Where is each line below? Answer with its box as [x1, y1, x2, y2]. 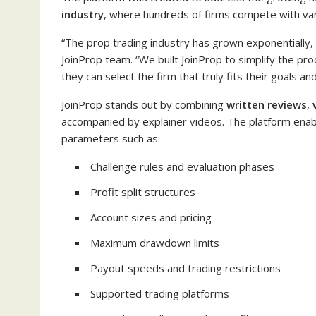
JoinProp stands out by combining [61, 97, 226, 111]
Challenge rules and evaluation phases [90, 159, 274, 174]
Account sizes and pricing [90, 210, 212, 224]
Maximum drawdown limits [90, 236, 219, 250]
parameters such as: [61, 131, 160, 145]
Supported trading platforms [90, 286, 229, 300]
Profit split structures [90, 185, 195, 199]
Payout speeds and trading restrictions [90, 261, 281, 275]
